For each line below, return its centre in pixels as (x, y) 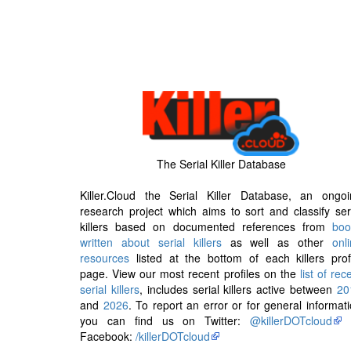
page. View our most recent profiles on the (190, 273)
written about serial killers (151, 242)
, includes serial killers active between (238, 289)
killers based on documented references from (206, 226)
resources (105, 257)
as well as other (277, 242)
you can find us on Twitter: (165, 320)
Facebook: (108, 336)
